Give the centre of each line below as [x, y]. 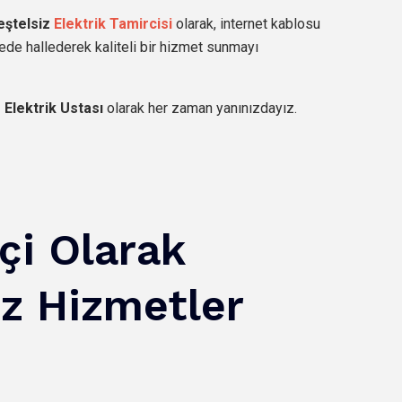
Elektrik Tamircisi [113, 23]
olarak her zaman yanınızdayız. [200, 108]
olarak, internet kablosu [246, 23]
